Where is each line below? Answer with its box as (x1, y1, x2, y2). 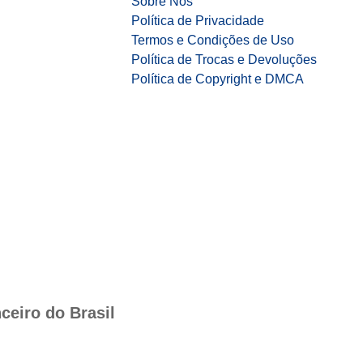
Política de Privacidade (131, 14, 264, 28)
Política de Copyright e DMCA (131, 72, 304, 86)
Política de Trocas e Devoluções (131, 53, 317, 66)
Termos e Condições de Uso (131, 33, 294, 47)
